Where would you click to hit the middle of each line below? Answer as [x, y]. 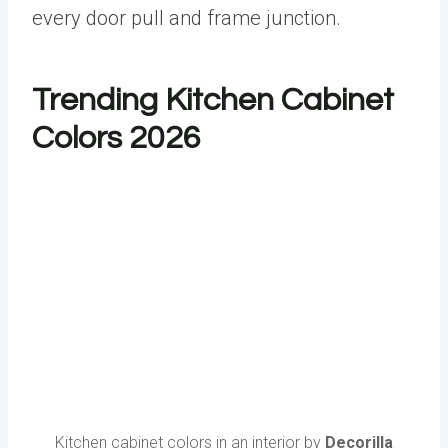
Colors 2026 [116, 139]
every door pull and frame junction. [186, 18]
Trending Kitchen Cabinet [213, 101]
